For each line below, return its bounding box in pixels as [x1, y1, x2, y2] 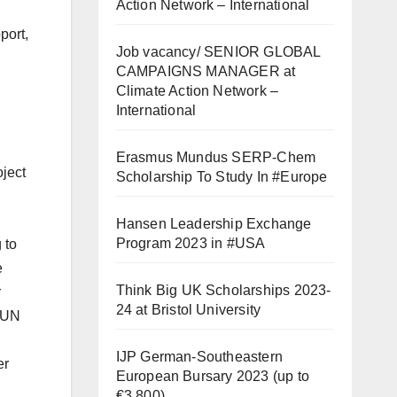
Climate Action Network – [115, 82, 279, 98]
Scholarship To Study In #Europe [115, 168, 328, 184]
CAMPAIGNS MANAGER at [115, 63, 296, 79]
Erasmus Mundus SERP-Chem [115, 149, 316, 165]
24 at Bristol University [115, 301, 261, 317]
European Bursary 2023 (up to [115, 368, 310, 384]
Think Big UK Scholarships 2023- [115, 282, 331, 298]
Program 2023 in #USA [115, 235, 266, 251]
